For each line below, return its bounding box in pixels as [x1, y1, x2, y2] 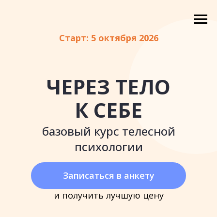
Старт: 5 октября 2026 [59, 32, 158, 44]
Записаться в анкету [62, 170, 155, 181]
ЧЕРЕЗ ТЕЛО [46, 73, 170, 100]
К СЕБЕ [75, 96, 142, 124]
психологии [74, 139, 143, 155]
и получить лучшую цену [54, 189, 164, 201]
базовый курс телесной [42, 123, 175, 139]
